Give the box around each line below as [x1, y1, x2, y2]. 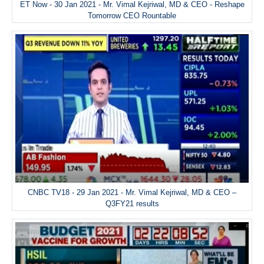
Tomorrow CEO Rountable [88, 11, 176, 20]
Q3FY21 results [105, 199, 159, 208]
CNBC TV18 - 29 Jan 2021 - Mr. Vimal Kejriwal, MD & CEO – [28, 187, 236, 197]
